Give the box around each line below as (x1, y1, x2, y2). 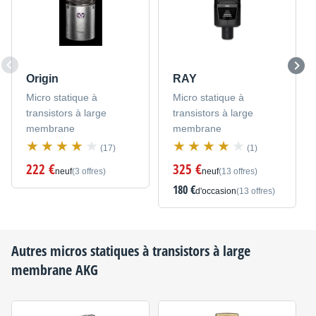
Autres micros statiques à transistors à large (11, 241, 250, 260)
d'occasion (195, 186, 236, 197)
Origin (25, 73, 59, 85)
